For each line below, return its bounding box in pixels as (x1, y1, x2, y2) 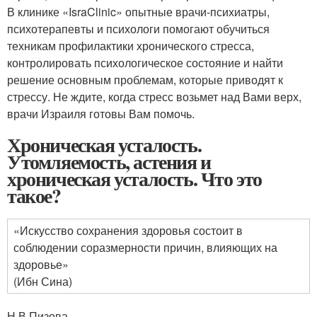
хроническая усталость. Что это (7, 163, 262, 193)
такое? (7, 180, 61, 210)
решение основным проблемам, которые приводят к (7, 71, 283, 88)
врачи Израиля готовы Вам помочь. (7, 105, 195, 122)
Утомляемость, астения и (7, 146, 211, 176)
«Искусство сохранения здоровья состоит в (13, 221, 243, 238)
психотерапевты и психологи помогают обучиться (7, 20, 270, 37)
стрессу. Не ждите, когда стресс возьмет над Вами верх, (7, 88, 301, 105)
